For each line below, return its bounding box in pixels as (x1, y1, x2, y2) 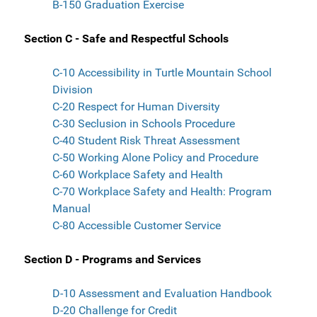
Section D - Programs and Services (24, 253, 201, 267)
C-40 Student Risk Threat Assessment (52, 134, 240, 148)
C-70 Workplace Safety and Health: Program (52, 185, 272, 199)
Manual (52, 202, 91, 216)
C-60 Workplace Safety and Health (52, 168, 223, 182)
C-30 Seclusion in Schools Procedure (52, 117, 235, 131)
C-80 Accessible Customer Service (52, 219, 221, 233)
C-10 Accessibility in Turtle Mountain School (52, 66, 272, 80)
